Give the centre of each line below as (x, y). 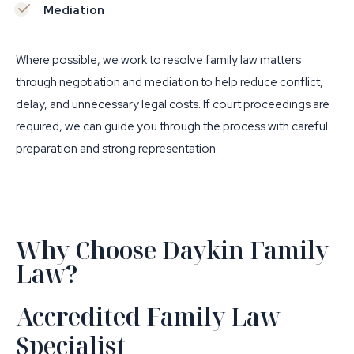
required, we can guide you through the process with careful (172, 126)
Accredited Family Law (148, 316)
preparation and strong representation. (117, 149)
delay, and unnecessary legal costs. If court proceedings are (173, 104)
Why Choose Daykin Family (172, 250)
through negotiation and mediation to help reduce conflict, (169, 82)
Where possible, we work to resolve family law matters (158, 60)
